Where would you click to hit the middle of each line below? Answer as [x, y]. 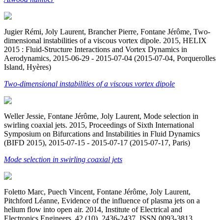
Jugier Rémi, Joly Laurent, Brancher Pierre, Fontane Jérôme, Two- [107, 31]
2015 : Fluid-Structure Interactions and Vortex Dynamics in [96, 49]
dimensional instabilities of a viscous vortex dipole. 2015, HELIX [105, 40]
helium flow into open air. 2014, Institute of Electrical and [93, 209]
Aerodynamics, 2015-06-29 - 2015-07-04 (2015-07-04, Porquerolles [110, 58]
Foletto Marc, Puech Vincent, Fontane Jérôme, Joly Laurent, [97, 192]
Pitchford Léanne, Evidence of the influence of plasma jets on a [102, 200]
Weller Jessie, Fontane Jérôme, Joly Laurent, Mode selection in [101, 116]
